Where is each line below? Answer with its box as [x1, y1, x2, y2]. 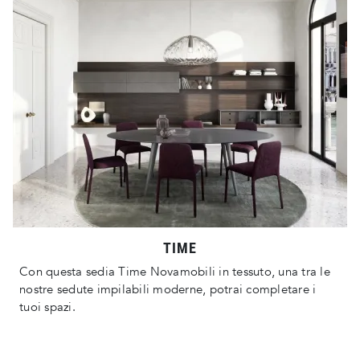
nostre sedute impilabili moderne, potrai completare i [19, 281, 317, 298]
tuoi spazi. [19, 299, 76, 316]
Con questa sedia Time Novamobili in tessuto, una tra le [19, 264, 330, 280]
